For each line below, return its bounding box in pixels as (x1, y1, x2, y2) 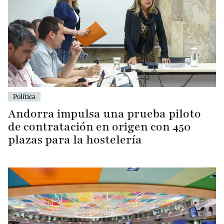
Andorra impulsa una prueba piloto (8, 105, 201, 121)
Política (13, 92, 35, 100)
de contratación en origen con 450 (8, 118, 191, 134)
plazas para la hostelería (8, 131, 142, 147)
